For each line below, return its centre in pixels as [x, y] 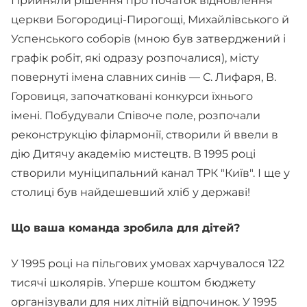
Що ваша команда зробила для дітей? [125, 228]
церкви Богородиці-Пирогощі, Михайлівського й [150, 20]
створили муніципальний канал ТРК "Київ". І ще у [150, 173]
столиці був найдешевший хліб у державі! [131, 192]
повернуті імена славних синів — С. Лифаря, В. [144, 77]
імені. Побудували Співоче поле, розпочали [136, 115]
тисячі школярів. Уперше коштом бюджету [133, 283]
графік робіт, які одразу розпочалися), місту [135, 58]
